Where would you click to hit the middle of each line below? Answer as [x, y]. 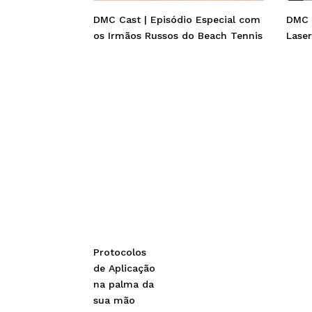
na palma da [124, 284]
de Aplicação [125, 268]
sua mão [115, 301]
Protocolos [120, 252]
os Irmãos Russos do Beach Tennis [178, 36]
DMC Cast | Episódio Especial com [177, 20]
